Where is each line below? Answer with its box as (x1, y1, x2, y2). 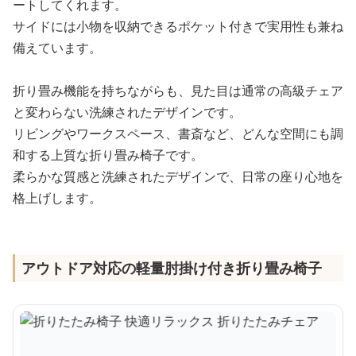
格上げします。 (13, 188, 102, 207)
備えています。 (13, 38, 102, 56)
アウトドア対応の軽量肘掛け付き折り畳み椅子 (21, 257, 322, 277)
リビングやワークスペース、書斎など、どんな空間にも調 (13, 124, 343, 142)
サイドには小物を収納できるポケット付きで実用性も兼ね (13, 17, 343, 35)
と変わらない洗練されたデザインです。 (13, 103, 242, 121)
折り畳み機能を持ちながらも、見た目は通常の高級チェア (13, 81, 343, 99)
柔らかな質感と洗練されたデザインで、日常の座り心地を (13, 167, 343, 185)
